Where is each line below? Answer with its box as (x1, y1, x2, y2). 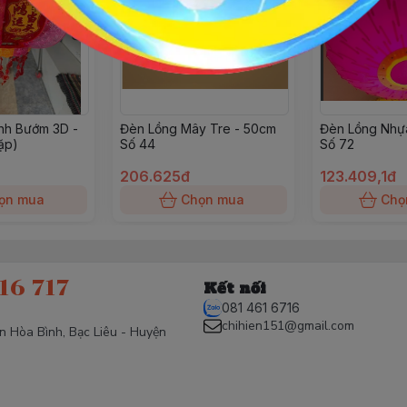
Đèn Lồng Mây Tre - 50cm (120, 121, 276, 136)
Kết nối (203, 278, 266, 298)
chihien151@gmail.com (222, 317, 354, 334)
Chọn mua (181, 192, 244, 207)
